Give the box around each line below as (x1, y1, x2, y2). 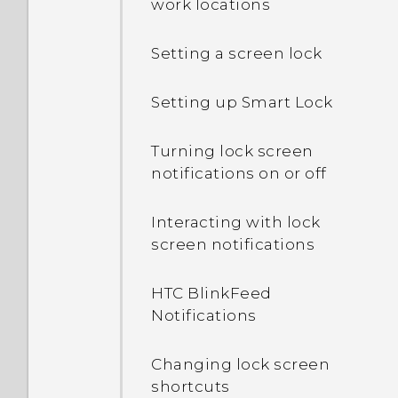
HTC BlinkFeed (151, 284, 272, 302)
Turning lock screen (151, 142, 314, 160)
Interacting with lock (151, 213, 321, 231)
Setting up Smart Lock (151, 93, 333, 111)
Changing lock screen (151, 355, 330, 373)
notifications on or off (151, 164, 327, 182)
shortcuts (151, 378, 230, 395)
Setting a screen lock (151, 44, 322, 62)
